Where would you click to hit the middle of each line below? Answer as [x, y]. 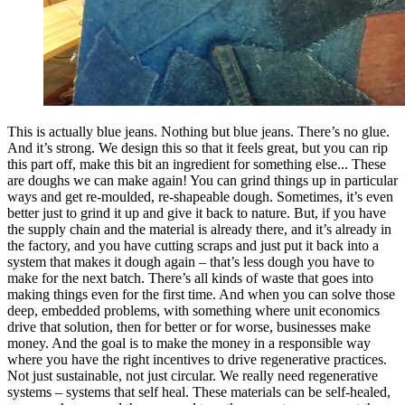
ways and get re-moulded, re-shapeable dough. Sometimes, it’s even [200, 197]
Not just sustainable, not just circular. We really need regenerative [193, 376]
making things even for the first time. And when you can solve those [201, 295]
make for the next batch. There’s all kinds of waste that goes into [190, 278]
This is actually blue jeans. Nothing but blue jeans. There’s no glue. [198, 132]
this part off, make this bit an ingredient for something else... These [197, 165]
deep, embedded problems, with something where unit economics [193, 311]
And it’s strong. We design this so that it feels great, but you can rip [198, 148]
